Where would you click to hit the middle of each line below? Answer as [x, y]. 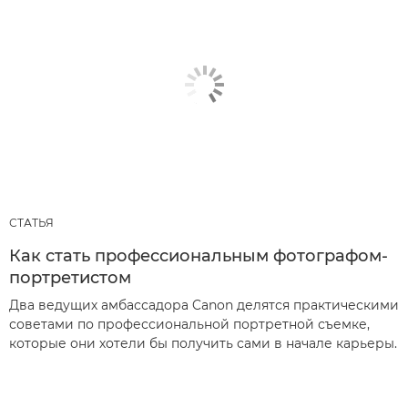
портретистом [70, 278]
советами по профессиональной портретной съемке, [189, 325]
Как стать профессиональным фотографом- [199, 256]
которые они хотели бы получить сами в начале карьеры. [203, 344]
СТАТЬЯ [31, 223]
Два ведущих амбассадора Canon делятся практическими [204, 306]
